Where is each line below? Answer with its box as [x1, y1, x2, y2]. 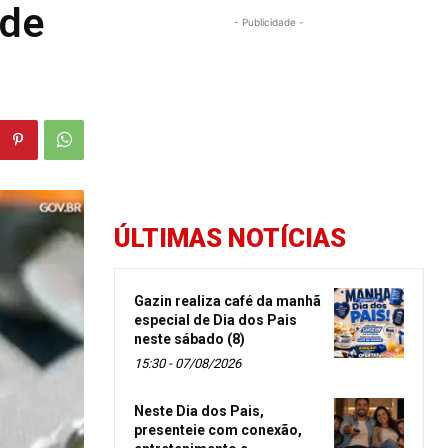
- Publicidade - [234, 15, 304, 28]
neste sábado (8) [134, 330, 245, 347]
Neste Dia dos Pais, [134, 402, 264, 419]
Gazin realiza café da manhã [134, 292, 321, 309]
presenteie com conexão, [134, 421, 302, 438]
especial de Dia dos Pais [134, 311, 297, 328]
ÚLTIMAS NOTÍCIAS [114, 222, 346, 253]
